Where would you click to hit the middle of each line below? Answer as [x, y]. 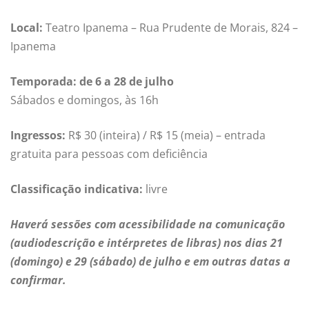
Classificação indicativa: [77, 189]
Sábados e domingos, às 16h [84, 100]
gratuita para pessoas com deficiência [109, 154]
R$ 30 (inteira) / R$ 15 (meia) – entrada [166, 136]
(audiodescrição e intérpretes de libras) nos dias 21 [147, 243]
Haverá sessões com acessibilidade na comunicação [148, 225]
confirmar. [38, 280]
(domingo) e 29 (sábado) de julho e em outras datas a [150, 262]
